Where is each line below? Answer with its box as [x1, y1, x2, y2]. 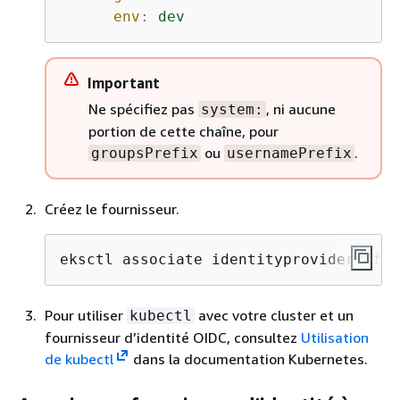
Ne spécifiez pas [88, 99, 198, 118]
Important [87, 73, 160, 92]
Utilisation [301, 328, 369, 346]
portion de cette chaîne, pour [88, 121, 279, 140]
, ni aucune [266, 99, 336, 118]
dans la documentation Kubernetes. [129, 349, 368, 368]
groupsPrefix [91, 144, 198, 162]
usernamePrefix [227, 144, 352, 162]
